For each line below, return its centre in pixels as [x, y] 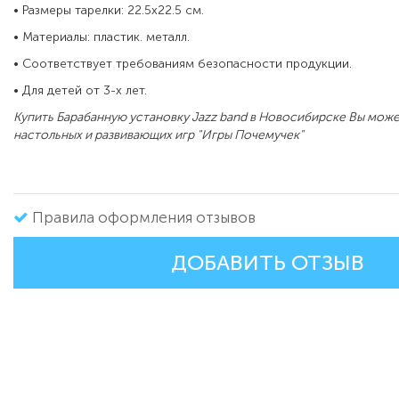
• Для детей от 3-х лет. [80, 91]
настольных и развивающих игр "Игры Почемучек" [159, 135]
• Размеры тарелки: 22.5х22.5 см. [109, 11]
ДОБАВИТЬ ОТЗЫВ [267, 263]
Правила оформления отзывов [144, 218]
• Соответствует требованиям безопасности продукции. [183, 64]
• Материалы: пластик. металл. [102, 37]
